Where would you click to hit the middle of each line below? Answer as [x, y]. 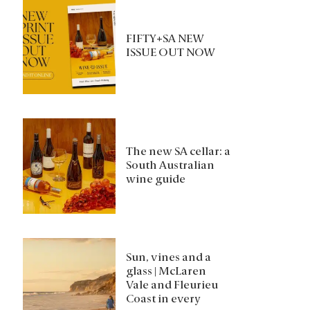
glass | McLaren [166, 272]
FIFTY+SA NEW [165, 39]
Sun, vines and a [168, 258]
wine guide [155, 180]
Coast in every [163, 299]
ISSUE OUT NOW [170, 53]
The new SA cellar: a [178, 152]
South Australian [170, 166]
